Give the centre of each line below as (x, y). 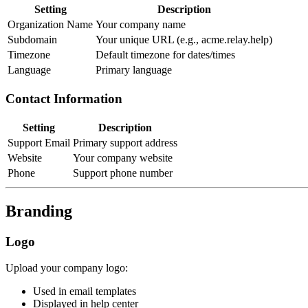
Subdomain (32, 40)
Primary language (134, 70)
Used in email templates (85, 291)
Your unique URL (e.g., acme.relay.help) (184, 40)
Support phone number (123, 173)
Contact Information (64, 99)
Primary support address (125, 142)
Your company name (141, 25)
